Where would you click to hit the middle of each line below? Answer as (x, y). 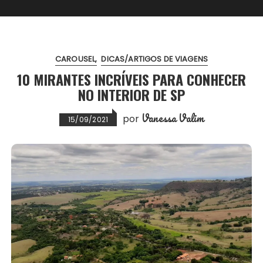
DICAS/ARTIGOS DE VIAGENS (155, 59)
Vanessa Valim (173, 118)
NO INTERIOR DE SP (131, 94)
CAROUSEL (75, 59)
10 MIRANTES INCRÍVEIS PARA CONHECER (131, 79)
